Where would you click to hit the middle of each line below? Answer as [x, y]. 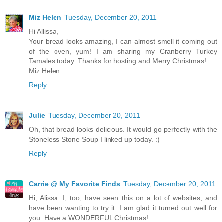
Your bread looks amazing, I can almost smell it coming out [123, 41]
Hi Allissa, [44, 31]
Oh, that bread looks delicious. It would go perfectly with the [123, 129]
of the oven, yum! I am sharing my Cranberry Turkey [123, 51]
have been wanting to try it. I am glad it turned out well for [123, 207]
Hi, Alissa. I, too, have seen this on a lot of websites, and [123, 197]
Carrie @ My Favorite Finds [75, 184]
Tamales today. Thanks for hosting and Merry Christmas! [117, 61]
